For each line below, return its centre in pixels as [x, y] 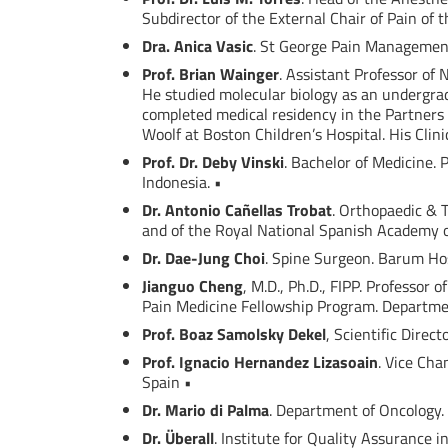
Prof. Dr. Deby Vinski [213, 162]
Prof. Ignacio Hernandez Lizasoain [260, 362]
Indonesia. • [182, 182]
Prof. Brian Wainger [210, 74]
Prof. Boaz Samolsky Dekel [234, 334]
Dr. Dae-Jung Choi [203, 258]
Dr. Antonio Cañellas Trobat [237, 210]
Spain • [167, 382]
